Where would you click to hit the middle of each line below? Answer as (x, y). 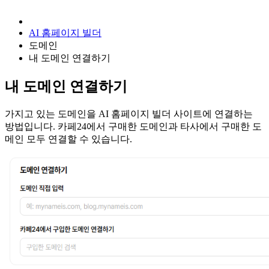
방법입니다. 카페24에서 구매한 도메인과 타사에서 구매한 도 (133, 126)
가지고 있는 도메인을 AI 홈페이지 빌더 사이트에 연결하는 (129, 113)
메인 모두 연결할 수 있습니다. (68, 139)
